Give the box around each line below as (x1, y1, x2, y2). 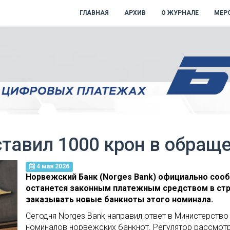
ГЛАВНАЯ (80, 9, 109, 16)
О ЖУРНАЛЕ (161, 9, 199, 16)
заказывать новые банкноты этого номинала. (25, 195, 213, 204)
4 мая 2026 (34, 163, 69, 170)
